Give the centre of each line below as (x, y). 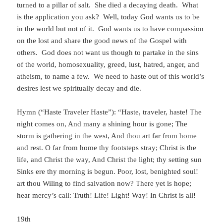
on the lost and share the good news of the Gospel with (102, 41)
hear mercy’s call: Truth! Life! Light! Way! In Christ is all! (107, 195)
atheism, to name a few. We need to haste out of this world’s (111, 77)
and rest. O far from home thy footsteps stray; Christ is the (107, 148)
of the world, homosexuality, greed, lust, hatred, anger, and (108, 65)
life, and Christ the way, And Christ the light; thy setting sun (110, 160)
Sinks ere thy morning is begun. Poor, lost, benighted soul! (108, 172)
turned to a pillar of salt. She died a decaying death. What (108, 5)
